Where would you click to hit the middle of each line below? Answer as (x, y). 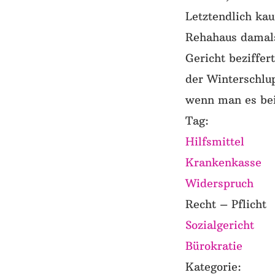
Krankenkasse (223, 163)
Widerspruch (219, 184)
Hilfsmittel (215, 142)
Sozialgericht (220, 225)
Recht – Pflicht (226, 204)
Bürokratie (214, 246)
